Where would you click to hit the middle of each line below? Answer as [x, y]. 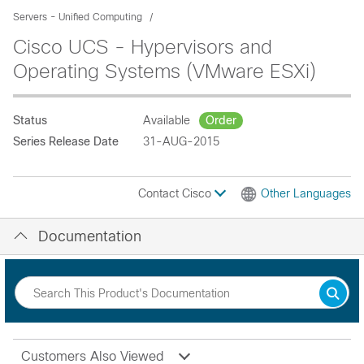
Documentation [90, 236]
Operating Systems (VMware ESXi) [165, 71]
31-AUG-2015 [181, 141]
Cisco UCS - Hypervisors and [143, 47]
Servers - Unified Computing [78, 17]
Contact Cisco [176, 193]
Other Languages [306, 193]
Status [30, 120]
